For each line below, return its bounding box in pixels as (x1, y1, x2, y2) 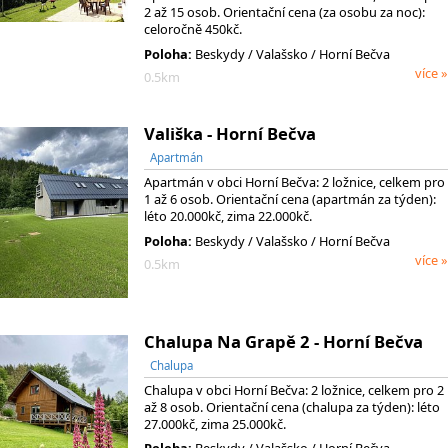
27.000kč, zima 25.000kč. (144, 414, 286, 433)
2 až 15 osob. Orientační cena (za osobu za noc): (144, 3, 425, 22)
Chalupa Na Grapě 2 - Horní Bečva (144, 330, 423, 354)
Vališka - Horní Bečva (144, 122, 316, 146)
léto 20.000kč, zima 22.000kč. (144, 207, 312, 226)
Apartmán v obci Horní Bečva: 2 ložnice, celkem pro (144, 173, 445, 192)
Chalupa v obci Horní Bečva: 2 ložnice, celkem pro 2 (144, 380, 444, 399)
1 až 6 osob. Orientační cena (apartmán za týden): (144, 190, 436, 209)
